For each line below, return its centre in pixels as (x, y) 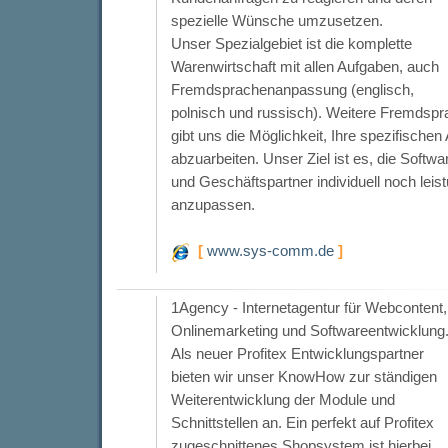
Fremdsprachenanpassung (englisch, (292, 89)
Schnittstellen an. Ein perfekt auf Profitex (302, 422)
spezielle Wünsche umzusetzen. (276, 20)
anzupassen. (212, 204)
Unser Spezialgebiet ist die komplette (291, 43)
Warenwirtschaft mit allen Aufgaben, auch (304, 66)
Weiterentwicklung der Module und (282, 399)
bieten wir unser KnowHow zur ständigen (303, 376)
